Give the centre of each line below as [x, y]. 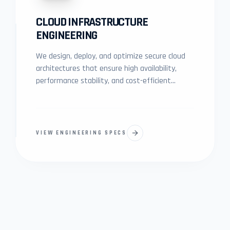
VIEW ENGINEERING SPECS [81, 133]
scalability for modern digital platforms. [102, 93]
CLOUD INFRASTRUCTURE [92, 22]
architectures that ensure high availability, [107, 69]
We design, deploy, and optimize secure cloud [111, 56]
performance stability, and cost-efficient [104, 81]
